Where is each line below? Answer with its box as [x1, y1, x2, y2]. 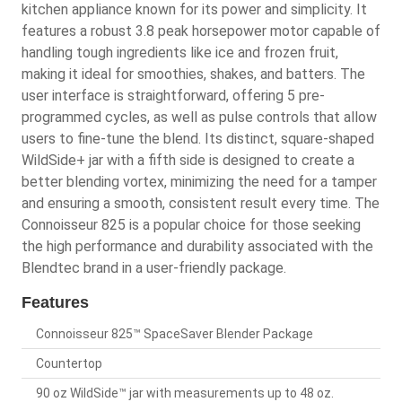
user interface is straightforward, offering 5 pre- [22, 86, 325, 104]
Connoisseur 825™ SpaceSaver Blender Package [36, 326, 313, 341]
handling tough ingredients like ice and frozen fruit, [22, 43, 338, 61]
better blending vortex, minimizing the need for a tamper [22, 172, 377, 190]
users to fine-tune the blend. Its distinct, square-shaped [22, 129, 374, 147]
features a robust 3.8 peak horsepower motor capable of [22, 22, 380, 39]
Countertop [36, 355, 102, 371]
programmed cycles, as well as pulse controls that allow [22, 108, 377, 126]
